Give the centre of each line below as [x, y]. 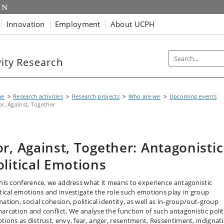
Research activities [38, 96]
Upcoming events [193, 96]
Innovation [25, 24]
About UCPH [132, 24]
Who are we [144, 96]
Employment [77, 24]
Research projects [95, 96]
